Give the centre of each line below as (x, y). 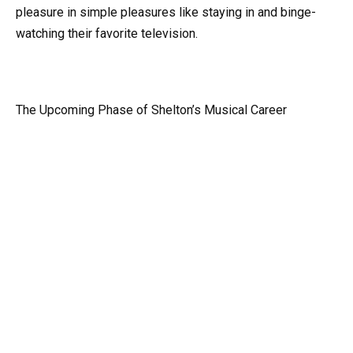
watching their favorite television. (107, 33)
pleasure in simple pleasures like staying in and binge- (166, 12)
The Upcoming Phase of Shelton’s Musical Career (151, 110)
